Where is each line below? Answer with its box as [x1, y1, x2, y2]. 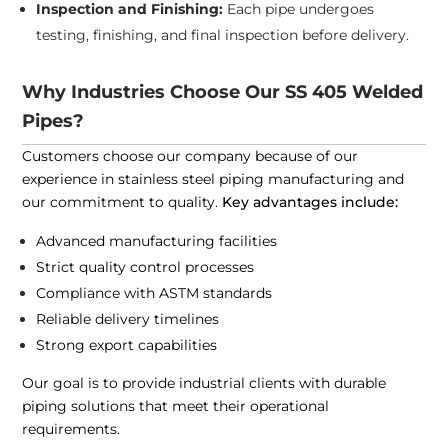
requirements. [22, 420, 121, 439]
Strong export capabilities [36, 336, 218, 355]
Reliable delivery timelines [36, 310, 220, 329]
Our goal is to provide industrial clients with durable [22, 374, 387, 393]
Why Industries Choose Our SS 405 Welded [22, 81, 424, 104]
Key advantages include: [222, 193, 399, 212]
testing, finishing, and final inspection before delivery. [36, 26, 410, 45]
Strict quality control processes [36, 258, 255, 277]
